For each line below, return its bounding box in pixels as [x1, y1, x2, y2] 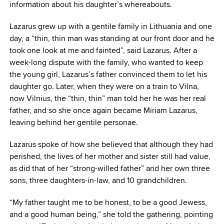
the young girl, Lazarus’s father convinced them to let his [9, 68, 207, 80]
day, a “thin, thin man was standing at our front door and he [9, 32, 214, 44]
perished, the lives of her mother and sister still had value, [9, 150, 210, 162]
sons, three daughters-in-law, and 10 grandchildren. [9, 174, 187, 186]
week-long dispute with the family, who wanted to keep [9, 56, 203, 68]
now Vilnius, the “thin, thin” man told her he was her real [9, 92, 206, 104]
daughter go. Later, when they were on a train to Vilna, [9, 80, 199, 92]
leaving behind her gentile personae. [9, 116, 138, 128]
